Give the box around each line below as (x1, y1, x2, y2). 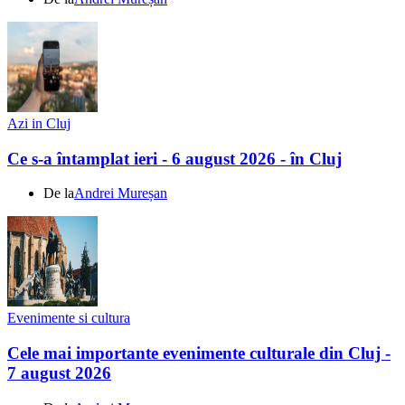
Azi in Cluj (7, 115, 71, 131)
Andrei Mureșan (74, 185, 167, 202)
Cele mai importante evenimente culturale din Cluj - (7, 344, 391, 363)
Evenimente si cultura (7, 310, 130, 326)
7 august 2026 (7, 363, 111, 383)
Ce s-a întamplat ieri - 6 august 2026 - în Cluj (7, 148, 342, 168)
